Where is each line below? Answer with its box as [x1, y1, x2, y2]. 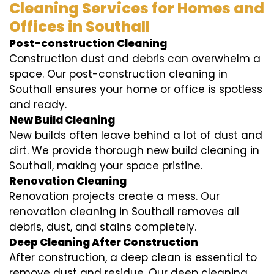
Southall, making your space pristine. [9, 158, 202, 174]
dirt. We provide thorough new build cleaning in [9, 143, 259, 158]
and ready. [9, 97, 67, 113]
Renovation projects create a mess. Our [9, 189, 220, 204]
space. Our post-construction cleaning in [9, 67, 228, 82]
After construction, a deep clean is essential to [9, 250, 257, 265]
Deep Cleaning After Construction [9, 235, 198, 250]
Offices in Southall [9, 17, 150, 37]
